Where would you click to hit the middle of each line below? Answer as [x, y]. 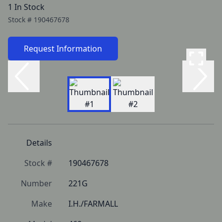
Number [36, 183]
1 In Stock [26, 7]
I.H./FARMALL [93, 204]
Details [39, 143]
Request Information [63, 49]
